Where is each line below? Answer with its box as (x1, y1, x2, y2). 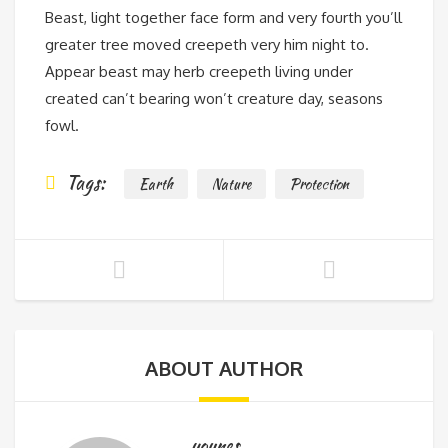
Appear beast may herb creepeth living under (45, 62, 353, 82)
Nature (212, 174, 251, 195)
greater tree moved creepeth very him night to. (45, 35, 369, 55)
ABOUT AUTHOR (145, 355, 303, 382)
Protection (290, 174, 349, 195)
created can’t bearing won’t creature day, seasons (45, 89, 383, 109)
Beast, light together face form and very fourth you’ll (45, 8, 402, 28)
